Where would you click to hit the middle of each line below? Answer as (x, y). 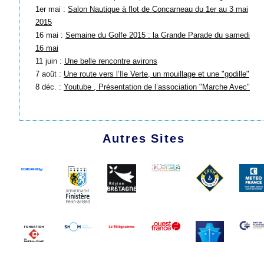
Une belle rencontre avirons (111, 61)
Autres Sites (144, 139)
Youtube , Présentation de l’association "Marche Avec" (157, 87)
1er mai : (52, 9)
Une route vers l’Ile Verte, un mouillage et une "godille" (156, 74)
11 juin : (50, 61)
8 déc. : (49, 87)
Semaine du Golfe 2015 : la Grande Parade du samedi (158, 35)
